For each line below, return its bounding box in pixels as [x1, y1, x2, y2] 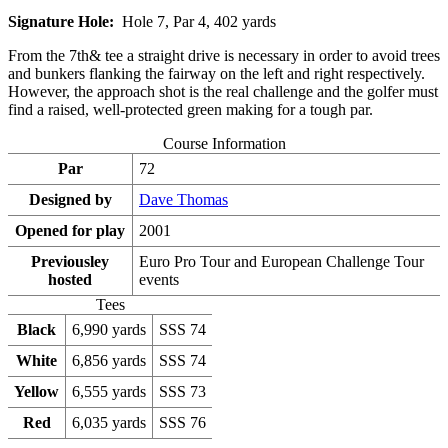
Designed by [28, 190, 112, 208]
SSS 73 [159, 382, 206, 400]
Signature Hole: [8, 12, 118, 30]
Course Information [162, 134, 286, 152]
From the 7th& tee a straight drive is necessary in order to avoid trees [8, 46, 440, 64]
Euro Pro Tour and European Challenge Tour [139, 252, 424, 270]
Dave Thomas [139, 190, 228, 208]
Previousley [31, 252, 109, 270]
